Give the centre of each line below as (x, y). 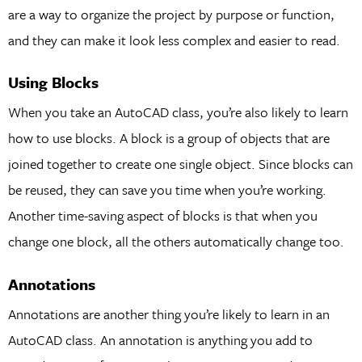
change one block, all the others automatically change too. (176, 242)
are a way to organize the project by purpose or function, (171, 14)
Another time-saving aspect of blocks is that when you (162, 216)
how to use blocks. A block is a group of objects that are (168, 138)
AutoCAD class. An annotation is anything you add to (160, 340)
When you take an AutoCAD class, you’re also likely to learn (178, 112)
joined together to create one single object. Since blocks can (180, 164)
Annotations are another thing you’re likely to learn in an (168, 314)
